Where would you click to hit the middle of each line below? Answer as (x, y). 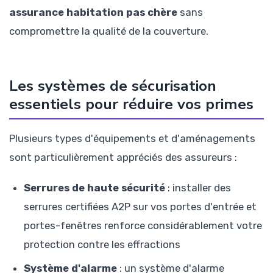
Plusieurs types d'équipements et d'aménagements (132, 139)
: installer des (198, 188)
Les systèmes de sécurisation (113, 86)
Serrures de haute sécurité (94, 188)
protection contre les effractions (102, 245)
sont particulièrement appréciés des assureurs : (123, 158)
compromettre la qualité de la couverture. (109, 31)
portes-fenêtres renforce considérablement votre (143, 226)
